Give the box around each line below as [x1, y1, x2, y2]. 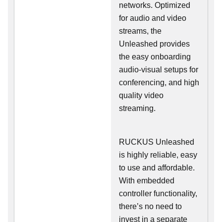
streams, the [119, 27, 162, 35]
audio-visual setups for [119, 65, 198, 74]
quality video [119, 91, 164, 100]
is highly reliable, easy [119, 151, 197, 159]
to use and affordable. [119, 164, 195, 172]
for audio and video [119, 14, 186, 22]
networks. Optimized [119, 1, 190, 9]
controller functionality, [119, 189, 197, 198]
